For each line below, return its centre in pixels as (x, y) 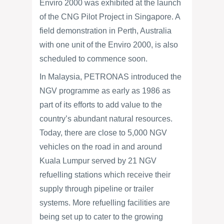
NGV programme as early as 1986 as (105, 91)
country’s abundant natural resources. (106, 119)
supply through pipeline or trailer (96, 189)
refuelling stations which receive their (105, 175)
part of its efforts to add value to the (101, 105)
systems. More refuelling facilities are (105, 203)
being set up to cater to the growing (101, 217)
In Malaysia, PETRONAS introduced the (110, 77)
